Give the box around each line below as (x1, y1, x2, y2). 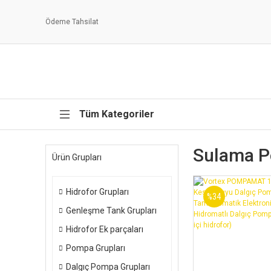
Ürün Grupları (52, 152, 102, 162)
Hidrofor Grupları (66, 187, 129, 197)
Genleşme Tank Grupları (66, 206, 157, 215)
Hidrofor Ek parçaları (66, 224, 143, 234)
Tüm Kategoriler (79, 108, 154, 120)
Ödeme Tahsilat (45, 18, 99, 26)
